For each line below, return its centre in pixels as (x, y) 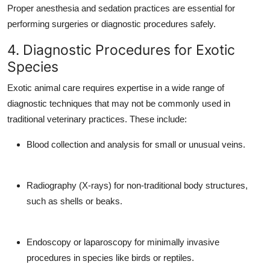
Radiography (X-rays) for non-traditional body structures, (137, 185)
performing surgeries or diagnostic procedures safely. (111, 24)
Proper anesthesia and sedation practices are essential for (121, 8)
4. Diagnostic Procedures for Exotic (121, 49)
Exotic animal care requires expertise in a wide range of (116, 87)
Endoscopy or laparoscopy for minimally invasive (123, 242)
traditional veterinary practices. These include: (97, 119)
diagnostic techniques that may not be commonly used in (119, 103)
